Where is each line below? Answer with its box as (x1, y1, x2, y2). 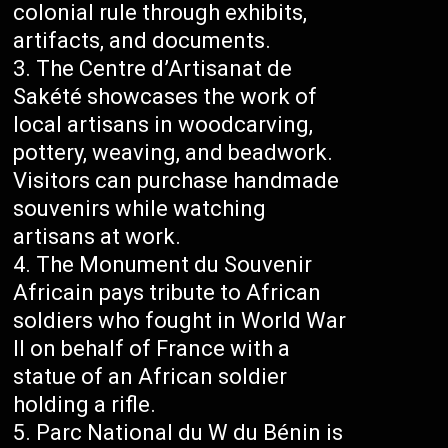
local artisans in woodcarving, (13, 112, 314, 138)
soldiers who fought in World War (13, 308, 347, 334)
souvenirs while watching (13, 196, 267, 222)
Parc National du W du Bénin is (36, 420, 344, 446)
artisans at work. (13, 224, 182, 250)
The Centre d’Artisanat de (36, 56, 293, 82)
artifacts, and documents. (13, 28, 272, 54)
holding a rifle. (13, 392, 157, 418)
